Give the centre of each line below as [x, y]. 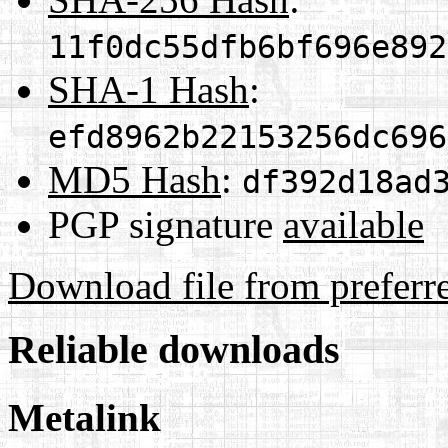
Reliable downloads [174, 350]
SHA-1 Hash [148, 89]
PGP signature [165, 224]
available [353, 224]
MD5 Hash [134, 179]
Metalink [84, 417]
